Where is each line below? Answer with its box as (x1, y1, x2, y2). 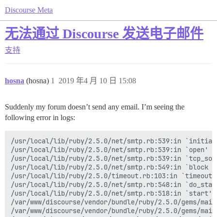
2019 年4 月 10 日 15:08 (59, 77, 136, 85)
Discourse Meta (5, 6, 53, 14)
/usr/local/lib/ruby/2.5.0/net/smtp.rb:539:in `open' (11, 145, 208, 154)
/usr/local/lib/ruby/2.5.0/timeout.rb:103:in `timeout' (11, 171, 216, 180)
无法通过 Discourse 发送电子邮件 (5, 26, 203, 41)
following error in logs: (5, 113, 75, 122)
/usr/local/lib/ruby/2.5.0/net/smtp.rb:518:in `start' (11, 189, 212, 198)
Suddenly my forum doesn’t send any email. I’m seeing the (5, 103, 185, 111)
